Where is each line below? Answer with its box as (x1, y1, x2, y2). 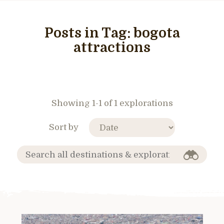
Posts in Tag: (44, 25, 133, 41)
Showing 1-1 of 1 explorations (51, 98, 173, 108)
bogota (133, 25, 180, 41)
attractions (73, 40, 150, 55)
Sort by (49, 122, 78, 132)
